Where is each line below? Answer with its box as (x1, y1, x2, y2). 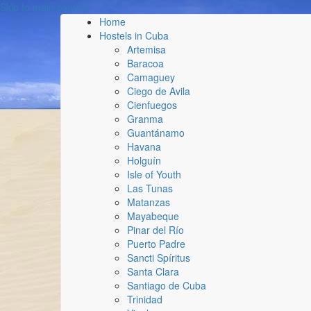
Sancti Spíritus (127, 251, 190, 264)
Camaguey (127, 70, 175, 84)
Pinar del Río (127, 223, 184, 237)
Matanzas (127, 195, 170, 209)
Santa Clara (127, 264, 179, 278)
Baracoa (127, 56, 164, 70)
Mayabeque (127, 209, 179, 223)
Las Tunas (127, 181, 173, 195)
